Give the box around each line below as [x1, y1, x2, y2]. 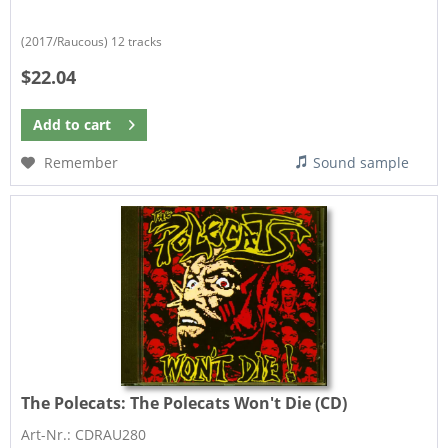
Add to [33, 114, 81, 134]
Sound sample [313, 152, 410, 172]
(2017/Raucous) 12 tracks [21, 33, 163, 50]
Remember [44, 152, 119, 172]
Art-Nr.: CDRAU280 [21, 424, 147, 444]
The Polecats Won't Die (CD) [130, 391, 348, 414]
